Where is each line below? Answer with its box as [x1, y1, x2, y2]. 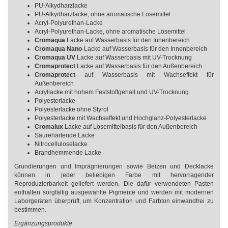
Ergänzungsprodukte [14, 220, 72, 227]
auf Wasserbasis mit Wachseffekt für [75, 71, 214, 78]
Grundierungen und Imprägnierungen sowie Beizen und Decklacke [14, 163, 214, 170]
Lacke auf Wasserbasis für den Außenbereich [75, 63, 202, 70]
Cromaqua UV [35, 54, 77, 61]
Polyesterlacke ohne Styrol [35, 106, 108, 113]
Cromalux [35, 123, 63, 130]
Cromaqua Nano [35, 45, 82, 52]
